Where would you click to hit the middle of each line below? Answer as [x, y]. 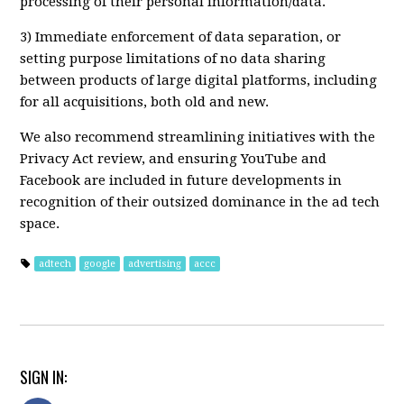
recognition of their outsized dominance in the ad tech [200, 202]
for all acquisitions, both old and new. [145, 101]
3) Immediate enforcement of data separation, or [181, 37]
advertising [155, 263]
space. [40, 223]
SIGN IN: [44, 376]
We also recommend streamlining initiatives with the [198, 137]
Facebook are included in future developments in [181, 180]
